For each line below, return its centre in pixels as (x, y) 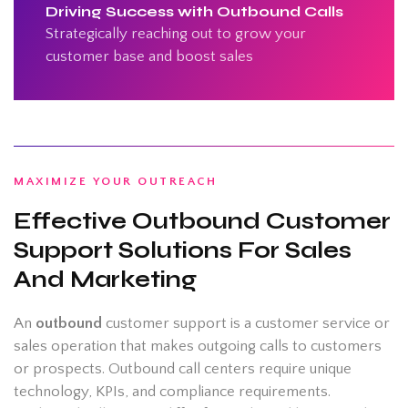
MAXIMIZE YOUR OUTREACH (115, 181)
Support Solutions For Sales (183, 250)
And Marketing (105, 279)
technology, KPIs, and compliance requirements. (172, 391)
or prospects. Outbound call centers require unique (183, 368)
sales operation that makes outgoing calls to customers (198, 346)
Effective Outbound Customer (202, 221)
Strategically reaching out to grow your (176, 33)
